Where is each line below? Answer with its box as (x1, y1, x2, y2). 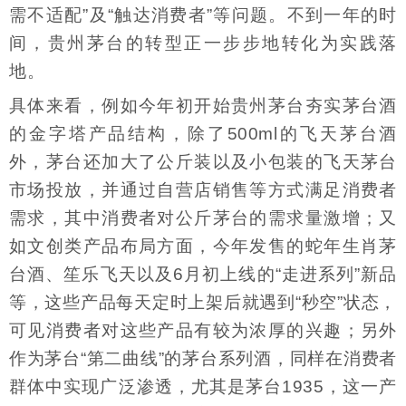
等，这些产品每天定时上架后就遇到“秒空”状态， (9, 292, 397, 312)
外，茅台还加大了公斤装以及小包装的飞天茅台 (9, 151, 397, 171)
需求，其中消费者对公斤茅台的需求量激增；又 (9, 208, 397, 227)
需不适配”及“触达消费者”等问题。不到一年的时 (9, 5, 397, 24)
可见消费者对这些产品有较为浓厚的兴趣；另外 (9, 320, 397, 340)
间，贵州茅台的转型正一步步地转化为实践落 (9, 33, 397, 53)
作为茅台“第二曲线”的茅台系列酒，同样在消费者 (9, 348, 397, 368)
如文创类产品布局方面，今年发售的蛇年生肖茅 (9, 236, 397, 256)
